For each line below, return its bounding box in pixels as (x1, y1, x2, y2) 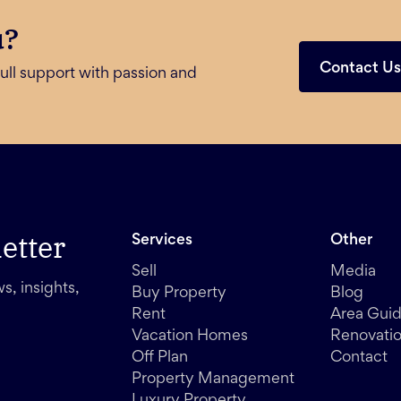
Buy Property (132, 286, 226, 302)
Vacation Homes (132, 329, 248, 345)
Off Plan (132, 351, 188, 366)
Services (132, 234, 192, 249)
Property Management (132, 372, 294, 388)
